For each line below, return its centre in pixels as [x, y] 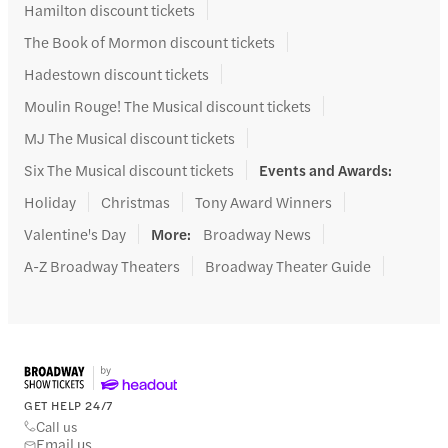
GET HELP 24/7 [68, 404]
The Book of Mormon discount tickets [149, 41]
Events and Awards [323, 169]
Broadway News [257, 233]
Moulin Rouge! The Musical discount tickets [167, 105]
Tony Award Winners [263, 201]
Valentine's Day [75, 233]
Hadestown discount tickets [116, 73]
